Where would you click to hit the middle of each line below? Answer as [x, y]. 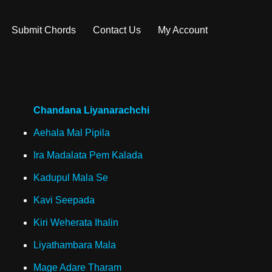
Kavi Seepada [64, 200]
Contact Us [117, 30]
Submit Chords [44, 30]
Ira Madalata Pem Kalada [88, 155]
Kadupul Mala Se [71, 178]
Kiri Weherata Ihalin [76, 223]
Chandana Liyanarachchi [91, 110]
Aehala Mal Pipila [72, 133]
